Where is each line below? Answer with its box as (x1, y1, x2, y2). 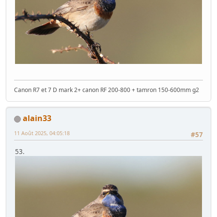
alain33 (23, 113, 51, 124)
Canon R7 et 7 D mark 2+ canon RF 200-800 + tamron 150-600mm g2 (14, 86, 199, 94)
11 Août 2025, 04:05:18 (14, 129, 70, 137)
